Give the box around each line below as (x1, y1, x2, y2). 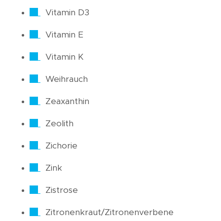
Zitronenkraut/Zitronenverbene (45, 208, 174, 217)
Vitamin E (45, 31, 83, 39)
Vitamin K (45, 53, 83, 62)
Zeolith (45, 119, 74, 128)
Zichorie (45, 142, 77, 150)
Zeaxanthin (45, 97, 89, 106)
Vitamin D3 (45, 8, 89, 17)
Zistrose (45, 186, 78, 195)
